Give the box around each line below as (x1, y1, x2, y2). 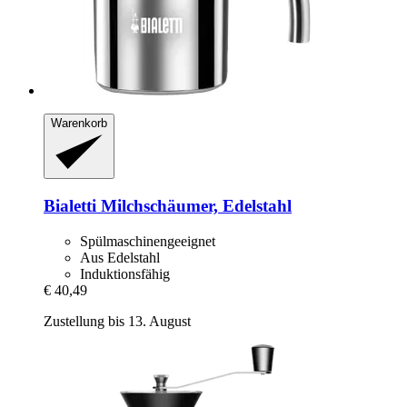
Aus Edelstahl (80, 249, 160, 265)
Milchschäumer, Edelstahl (96, 196, 292, 216)
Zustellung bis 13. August (44, 313, 191, 329)
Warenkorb (51, 115, 107, 130)
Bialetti (44, 196, 96, 216)
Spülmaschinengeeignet (80, 233, 215, 249)
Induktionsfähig (80, 265, 170, 282)
